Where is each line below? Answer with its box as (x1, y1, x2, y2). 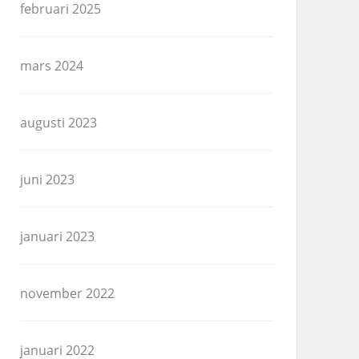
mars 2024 (20, 57, 84, 75)
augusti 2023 (20, 114, 98, 132)
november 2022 (20, 284, 115, 303)
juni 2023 (20, 171, 75, 189)
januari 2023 (20, 228, 95, 246)
